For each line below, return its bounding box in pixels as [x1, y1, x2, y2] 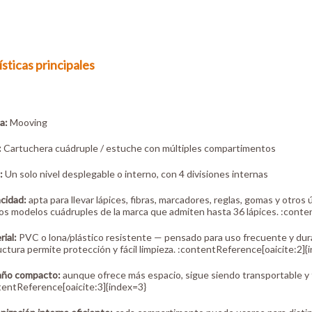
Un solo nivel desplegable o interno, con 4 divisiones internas [3, 168, 268, 180]
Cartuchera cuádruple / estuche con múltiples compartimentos [1, 142, 276, 155]
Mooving [8, 116, 47, 129]
